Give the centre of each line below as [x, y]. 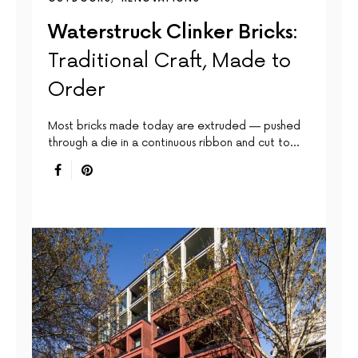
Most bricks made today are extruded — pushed [174, 125]
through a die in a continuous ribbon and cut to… [173, 142]
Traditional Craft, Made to [169, 61]
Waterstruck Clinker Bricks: [173, 32]
